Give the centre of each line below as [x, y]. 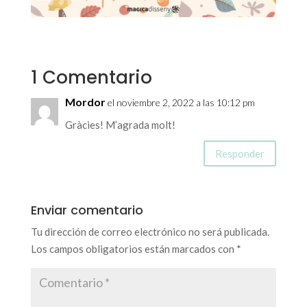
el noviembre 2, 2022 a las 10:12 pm [181, 103]
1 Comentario [91, 78]
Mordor [85, 102]
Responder [240, 153]
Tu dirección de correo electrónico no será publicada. [150, 232]
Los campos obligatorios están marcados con [133, 249]
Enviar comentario [87, 210]
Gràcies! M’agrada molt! [120, 125]
